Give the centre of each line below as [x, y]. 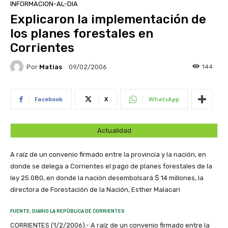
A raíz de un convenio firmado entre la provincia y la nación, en [108, 155]
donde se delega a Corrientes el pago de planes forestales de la [111, 166]
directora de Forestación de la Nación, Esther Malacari [95, 190]
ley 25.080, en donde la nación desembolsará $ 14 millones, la [107, 178]
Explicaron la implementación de [108, 20]
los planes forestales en [82, 34]
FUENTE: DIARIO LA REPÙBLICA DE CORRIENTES [67, 211]
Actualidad [114, 131]
